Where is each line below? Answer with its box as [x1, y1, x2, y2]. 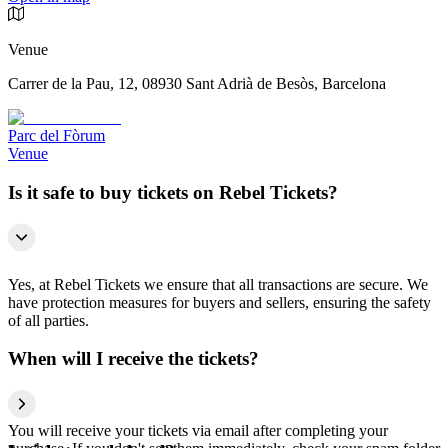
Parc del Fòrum [8, 127, 105, 145]
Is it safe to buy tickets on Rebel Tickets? [8, 181, 338, 203]
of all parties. [8, 311, 89, 329]
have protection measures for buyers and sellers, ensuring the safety [8, 293, 431, 311]
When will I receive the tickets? [8, 348, 259, 370]
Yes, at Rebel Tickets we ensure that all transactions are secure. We [8, 275, 428, 293]
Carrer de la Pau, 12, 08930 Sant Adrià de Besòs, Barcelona [8, 75, 386, 93]
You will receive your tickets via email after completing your [8, 422, 388, 440]
